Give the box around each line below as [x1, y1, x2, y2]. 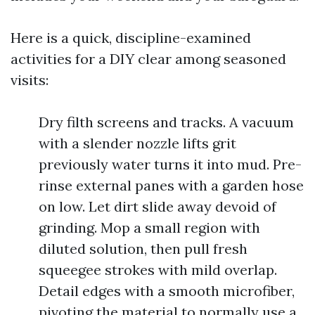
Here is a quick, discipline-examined [11, 29, 251, 46]
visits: [11, 71, 49, 89]
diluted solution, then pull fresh [39, 240, 247, 257]
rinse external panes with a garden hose [39, 176, 304, 194]
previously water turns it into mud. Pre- [39, 155, 302, 173]
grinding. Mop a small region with [39, 219, 260, 236]
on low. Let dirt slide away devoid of [39, 198, 276, 215]
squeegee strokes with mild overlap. [39, 261, 277, 278]
